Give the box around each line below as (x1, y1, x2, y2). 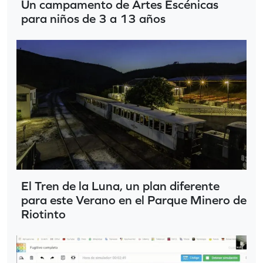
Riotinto (21, 207, 66, 221)
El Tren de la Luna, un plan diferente (21, 178, 220, 193)
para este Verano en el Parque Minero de (21, 193, 247, 207)
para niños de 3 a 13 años (21, 12, 166, 26)
